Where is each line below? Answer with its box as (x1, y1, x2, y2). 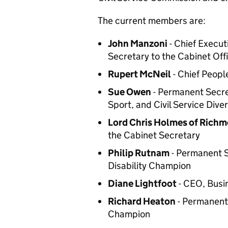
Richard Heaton (108, 195, 176, 207)
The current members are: (98, 15, 206, 26)
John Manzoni (108, 38, 167, 49)
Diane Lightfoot (108, 178, 177, 189)
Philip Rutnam (108, 147, 169, 159)
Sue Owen (108, 86, 151, 98)
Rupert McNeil (108, 68, 171, 80)
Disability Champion (108, 160, 191, 172)
